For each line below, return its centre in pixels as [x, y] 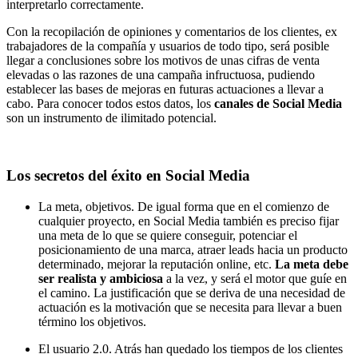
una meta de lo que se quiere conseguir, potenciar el [168, 236]
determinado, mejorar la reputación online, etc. [157, 265]
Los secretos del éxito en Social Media [128, 176]
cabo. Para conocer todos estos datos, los [110, 103]
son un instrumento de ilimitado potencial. [111, 117]
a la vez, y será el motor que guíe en [255, 279]
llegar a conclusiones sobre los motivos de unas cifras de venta [163, 60]
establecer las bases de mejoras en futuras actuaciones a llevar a [165, 89]
